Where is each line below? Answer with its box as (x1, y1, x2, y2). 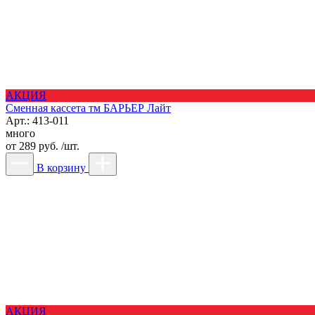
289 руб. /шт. (16, 139, 79, 152)
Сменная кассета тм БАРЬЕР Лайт (6, 101, 171, 114)
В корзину (37, 161, 86, 174)
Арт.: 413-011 (6, 114, 69, 127)
